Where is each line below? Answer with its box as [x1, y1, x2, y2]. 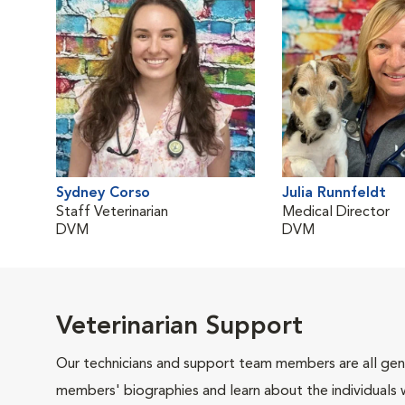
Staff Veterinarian [56, 205, 168, 220]
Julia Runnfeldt [282, 186, 386, 201]
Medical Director [282, 205, 390, 220]
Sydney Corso [56, 186, 150, 201]
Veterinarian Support [56, 315, 303, 340]
